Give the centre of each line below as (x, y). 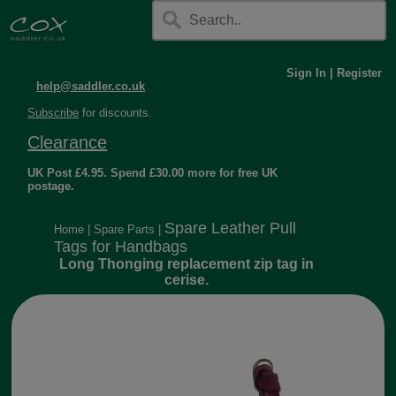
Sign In (306, 73)
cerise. (187, 280)
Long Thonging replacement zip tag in (187, 264)
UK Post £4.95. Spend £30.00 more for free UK (153, 173)
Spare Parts (125, 229)
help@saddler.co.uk (91, 86)
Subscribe (53, 113)
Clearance (68, 142)
